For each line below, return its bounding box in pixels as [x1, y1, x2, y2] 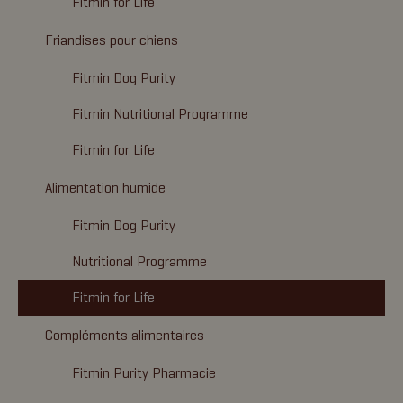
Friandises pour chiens [45, 31, 178, 49]
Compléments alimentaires [45, 327, 204, 344]
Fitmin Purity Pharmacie [72, 364, 216, 381]
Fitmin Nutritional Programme [72, 105, 248, 122]
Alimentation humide [45, 179, 166, 196]
